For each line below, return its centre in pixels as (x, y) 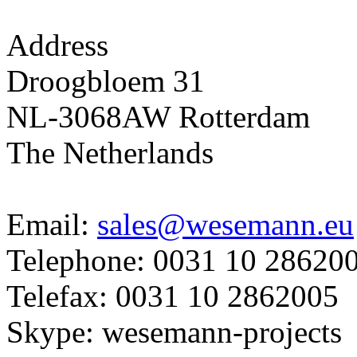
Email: (52, 224)
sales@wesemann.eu (226, 224)
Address (57, 45)
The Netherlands (110, 152)
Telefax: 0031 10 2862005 (173, 296)
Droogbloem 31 (106, 80)
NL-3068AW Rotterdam (158, 116)
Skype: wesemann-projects (174, 331)
